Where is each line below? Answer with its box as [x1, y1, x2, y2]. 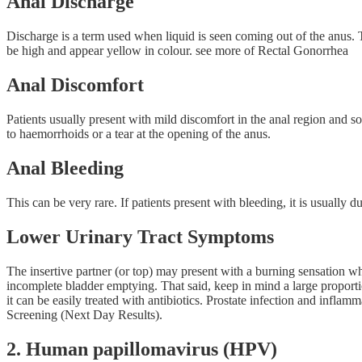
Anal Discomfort [6, 74, 144, 96]
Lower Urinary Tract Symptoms [6, 225, 274, 247]
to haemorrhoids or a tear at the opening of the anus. [6, 127, 271, 141]
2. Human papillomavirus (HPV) [6, 338, 277, 360]
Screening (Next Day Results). [6, 307, 162, 322]
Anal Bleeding [6, 157, 124, 179]
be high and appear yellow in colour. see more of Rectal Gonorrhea [6, 44, 348, 58]
